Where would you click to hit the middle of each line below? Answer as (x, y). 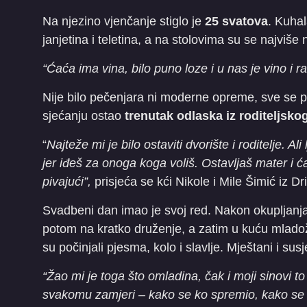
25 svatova (235, 21)
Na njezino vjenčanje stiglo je (122, 21)
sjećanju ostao (84, 116)
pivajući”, (67, 182)
